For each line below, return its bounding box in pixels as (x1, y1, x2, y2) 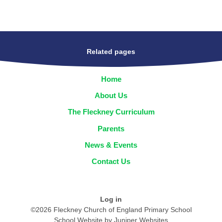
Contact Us (92, 157, 130, 166)
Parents (98, 124, 124, 133)
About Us (95, 91, 127, 100)
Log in (100, 195, 122, 204)
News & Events (85, 141, 137, 149)
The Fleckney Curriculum (67, 108, 155, 116)
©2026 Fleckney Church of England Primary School (30, 206, 192, 214)
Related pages (87, 48, 135, 55)
